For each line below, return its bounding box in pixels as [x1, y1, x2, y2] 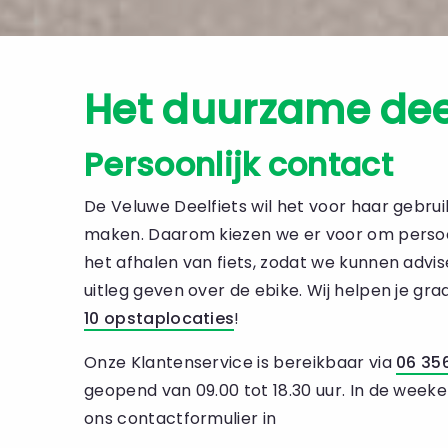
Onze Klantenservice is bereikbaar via [84, 351, 397, 375]
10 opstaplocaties [84, 307, 235, 331]
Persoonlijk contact [84, 142, 394, 188]
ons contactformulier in [84, 407, 277, 431]
